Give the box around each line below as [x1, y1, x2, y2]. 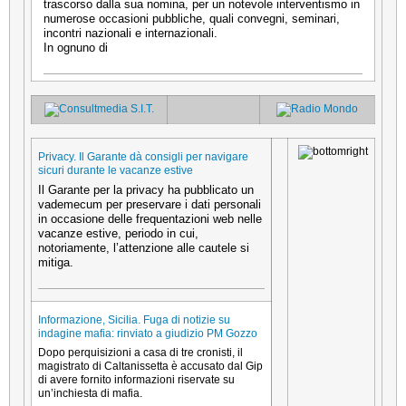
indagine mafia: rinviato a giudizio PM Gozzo [38, 326, 257, 340]
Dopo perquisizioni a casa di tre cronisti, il [38, 345, 243, 359]
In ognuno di [43, 40, 108, 54]
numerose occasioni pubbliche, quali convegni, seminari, [43, 11, 340, 25]
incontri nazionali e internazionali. [43, 25, 217, 40]
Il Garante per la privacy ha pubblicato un [38, 182, 254, 197]
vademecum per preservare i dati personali [38, 197, 261, 211]
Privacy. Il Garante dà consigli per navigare [38, 150, 248, 163]
